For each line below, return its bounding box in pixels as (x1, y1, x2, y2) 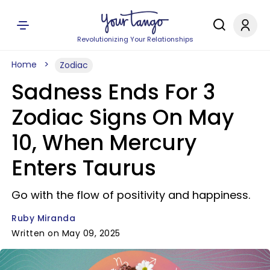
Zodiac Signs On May (11, 102, 234, 132)
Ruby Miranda (11, 212, 75, 224)
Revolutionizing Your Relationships (77, 34, 193, 44)
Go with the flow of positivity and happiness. (11, 187, 250, 202)
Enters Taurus (11, 153, 156, 183)
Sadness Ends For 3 (11, 77, 215, 107)
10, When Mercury (11, 128, 196, 157)
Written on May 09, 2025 (11, 227, 121, 239)
